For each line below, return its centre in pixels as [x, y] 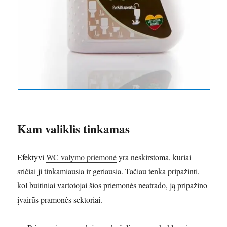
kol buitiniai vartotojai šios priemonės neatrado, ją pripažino [112, 185]
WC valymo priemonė [82, 157]
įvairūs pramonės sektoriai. [60, 200]
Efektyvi [32, 157]
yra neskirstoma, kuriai [154, 157]
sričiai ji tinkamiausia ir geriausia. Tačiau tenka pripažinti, [109, 171]
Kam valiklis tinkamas [74, 129]
